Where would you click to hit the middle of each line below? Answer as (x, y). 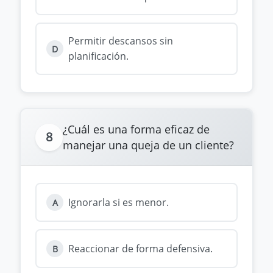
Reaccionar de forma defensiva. (140, 248)
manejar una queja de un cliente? (148, 145)
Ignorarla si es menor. (119, 202)
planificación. (98, 56)
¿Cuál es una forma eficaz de (136, 129)
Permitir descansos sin (121, 41)
